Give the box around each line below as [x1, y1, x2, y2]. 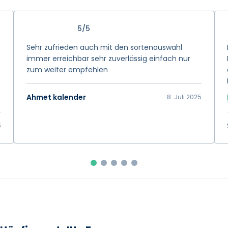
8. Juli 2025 [167, 93, 202, 101]
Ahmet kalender [26, 92, 86, 102]
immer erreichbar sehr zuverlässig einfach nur [26, 53, 190, 64]
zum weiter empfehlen [26, 65, 108, 75]
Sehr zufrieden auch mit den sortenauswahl [26, 42, 182, 52]
